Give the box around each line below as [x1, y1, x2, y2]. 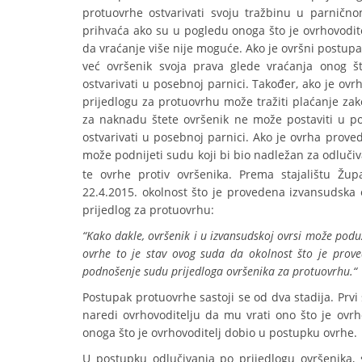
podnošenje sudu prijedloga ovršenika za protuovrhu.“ [82, 263, 357, 279]
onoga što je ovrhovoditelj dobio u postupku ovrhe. [82, 325, 357, 340]
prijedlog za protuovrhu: [82, 202, 214, 217]
